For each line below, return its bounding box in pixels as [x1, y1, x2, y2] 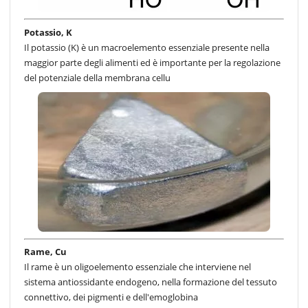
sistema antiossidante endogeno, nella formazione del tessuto [24, 276, 277, 289]
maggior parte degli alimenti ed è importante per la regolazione [24, 56, 280, 69]
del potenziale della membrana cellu [24, 71, 170, 84]
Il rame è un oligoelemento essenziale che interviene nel [24, 261, 251, 274]
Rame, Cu [24, 245, 67, 258]
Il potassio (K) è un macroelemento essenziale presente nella [24, 41, 269, 54]
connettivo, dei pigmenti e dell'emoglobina [24, 291, 198, 304]
